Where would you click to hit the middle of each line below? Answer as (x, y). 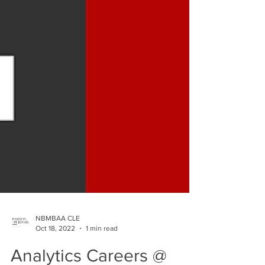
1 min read (102, 249)
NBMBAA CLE (58, 240)
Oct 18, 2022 (55, 249)
